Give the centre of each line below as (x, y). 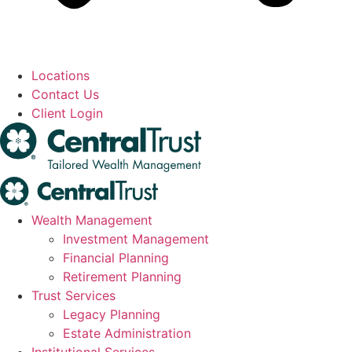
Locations (60, 75)
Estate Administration (127, 333)
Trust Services (73, 295)
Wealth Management (92, 220)
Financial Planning (116, 258)
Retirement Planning (122, 277)
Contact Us (65, 94)
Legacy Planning (112, 314)
